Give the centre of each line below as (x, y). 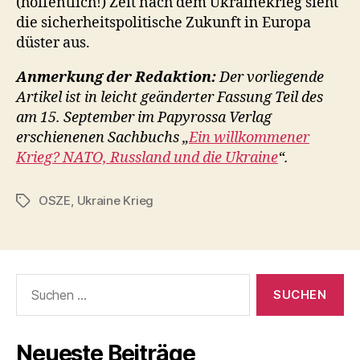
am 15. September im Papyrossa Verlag (144, 117)
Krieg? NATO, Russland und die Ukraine (147, 157)
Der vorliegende (270, 77)
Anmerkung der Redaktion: (116, 77)
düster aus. (53, 43)
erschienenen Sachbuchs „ (102, 137)
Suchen (33, 281)
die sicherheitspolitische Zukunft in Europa (164, 22)
